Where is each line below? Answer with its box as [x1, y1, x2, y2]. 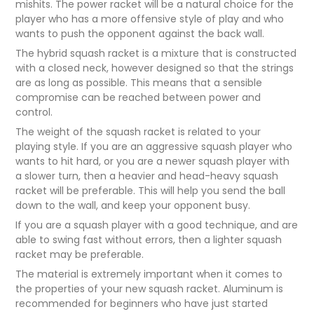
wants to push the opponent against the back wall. [15, 27, 265, 41]
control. [15, 105, 53, 120]
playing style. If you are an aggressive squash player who [15, 139, 293, 154]
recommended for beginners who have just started [15, 296, 268, 311]
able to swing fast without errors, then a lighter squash [15, 233, 282, 247]
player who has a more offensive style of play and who [15, 12, 285, 27]
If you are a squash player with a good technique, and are [15, 218, 299, 233]
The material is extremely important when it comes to [15, 267, 283, 282]
